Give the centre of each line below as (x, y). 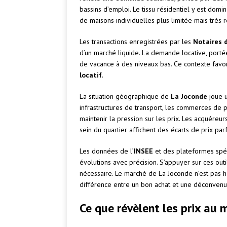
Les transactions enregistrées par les (136, 42)
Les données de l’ (107, 151)
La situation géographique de (125, 97)
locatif (91, 75)
